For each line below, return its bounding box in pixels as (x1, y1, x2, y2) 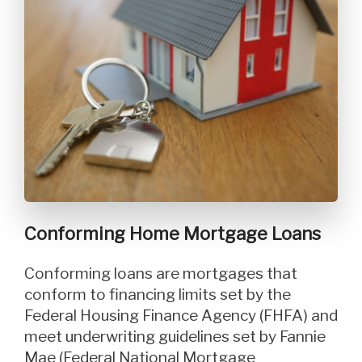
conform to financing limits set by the (24, 285, 291, 305)
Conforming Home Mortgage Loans (24, 223, 321, 245)
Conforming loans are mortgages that (24, 264, 35, 284)
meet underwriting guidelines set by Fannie (24, 327, 326, 347)
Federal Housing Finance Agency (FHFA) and (24, 306, 338, 326)
